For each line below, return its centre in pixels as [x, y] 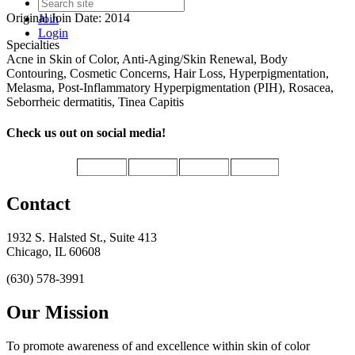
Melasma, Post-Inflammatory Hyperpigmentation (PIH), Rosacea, [170, 87]
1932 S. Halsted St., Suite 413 [82, 238]
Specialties [33, 44]
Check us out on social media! [86, 133]
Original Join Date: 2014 [68, 17]
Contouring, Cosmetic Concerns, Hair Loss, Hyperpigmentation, [168, 73]
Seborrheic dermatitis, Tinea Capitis [95, 101]
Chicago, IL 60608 [53, 252]
